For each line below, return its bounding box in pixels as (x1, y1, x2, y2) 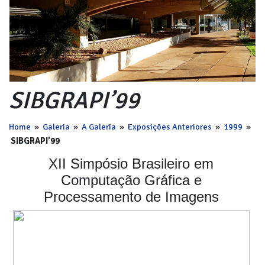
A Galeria (82, 121, 116, 132)
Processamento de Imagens (43, 189, 219, 205)
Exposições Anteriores (128, 121, 212, 132)
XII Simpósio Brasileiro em (49, 156, 214, 172)
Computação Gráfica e (60, 172, 202, 188)
